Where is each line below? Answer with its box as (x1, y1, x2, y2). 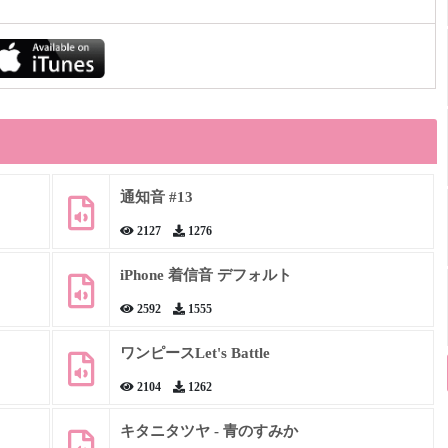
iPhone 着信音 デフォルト (119, 267, 292, 283)
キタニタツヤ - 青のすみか (119, 423, 298, 439)
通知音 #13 (119, 189, 193, 205)
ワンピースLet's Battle (119, 345, 270, 361)
